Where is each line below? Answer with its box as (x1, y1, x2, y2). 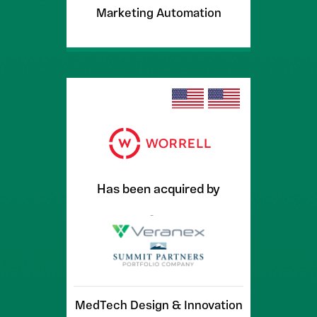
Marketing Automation (96, 5, 221, 23)
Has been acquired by (97, 180, 220, 199)
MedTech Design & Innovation (74, 297, 243, 315)
